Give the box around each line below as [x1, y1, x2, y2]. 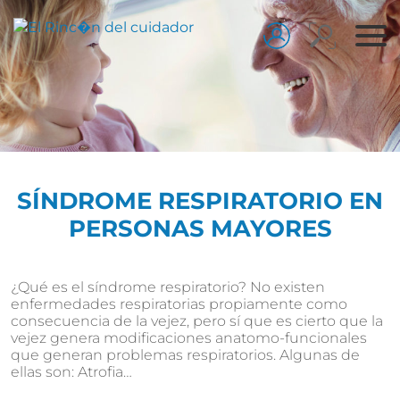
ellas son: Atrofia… [11, 363, 132, 380]
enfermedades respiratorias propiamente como [11, 296, 347, 312]
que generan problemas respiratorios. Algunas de [11, 346, 360, 363]
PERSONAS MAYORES [68, 214, 332, 243]
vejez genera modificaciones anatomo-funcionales [11, 329, 367, 346]
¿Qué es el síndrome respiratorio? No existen [11, 279, 325, 296]
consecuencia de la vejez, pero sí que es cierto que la [11, 312, 383, 329]
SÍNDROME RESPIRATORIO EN [17, 187, 383, 215]
